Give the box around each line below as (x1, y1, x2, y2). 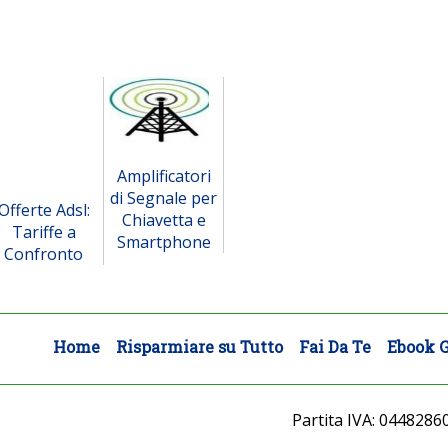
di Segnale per (110, 187, 217, 210)
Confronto (4, 242, 83, 265)
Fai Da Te (299, 336, 371, 358)
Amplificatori (116, 165, 211, 188)
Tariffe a (11, 220, 76, 243)
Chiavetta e (121, 209, 206, 232)
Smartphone (116, 231, 211, 254)
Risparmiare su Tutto (116, 336, 283, 358)
